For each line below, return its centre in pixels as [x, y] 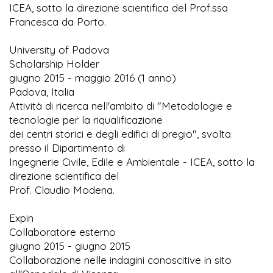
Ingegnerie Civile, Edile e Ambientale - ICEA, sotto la [132, 162]
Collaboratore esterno [62, 232]
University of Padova [59, 50]
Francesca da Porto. [58, 22]
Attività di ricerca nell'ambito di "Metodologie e [121, 106]
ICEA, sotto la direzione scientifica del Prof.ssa [119, 8]
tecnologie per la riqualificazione [86, 120]
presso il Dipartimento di [67, 148]
